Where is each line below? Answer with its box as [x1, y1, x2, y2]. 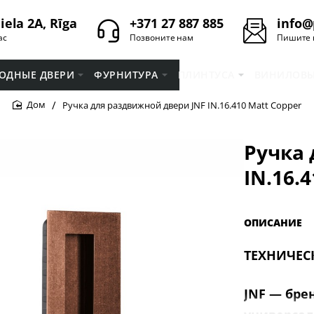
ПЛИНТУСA [177, 67, 235, 81]
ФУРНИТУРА [94, 67, 158, 81]
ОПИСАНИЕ [243, 216, 302, 229]
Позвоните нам [130, 32, 194, 43]
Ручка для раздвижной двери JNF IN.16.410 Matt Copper [62, 98, 301, 111]
